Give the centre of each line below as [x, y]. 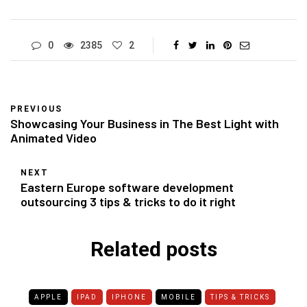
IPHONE [129, 297]
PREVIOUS [36, 109]
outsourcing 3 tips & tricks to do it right [128, 202]
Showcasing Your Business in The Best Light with [145, 124]
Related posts [153, 249]
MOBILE [178, 297]
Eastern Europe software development [127, 187]
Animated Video [53, 138]
